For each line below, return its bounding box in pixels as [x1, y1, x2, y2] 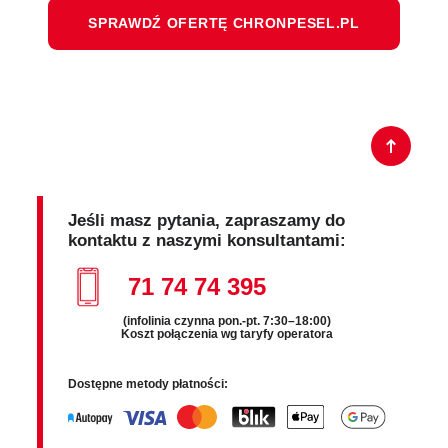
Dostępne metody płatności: [68, 377, 229, 392]
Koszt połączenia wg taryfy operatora [121, 327, 333, 342]
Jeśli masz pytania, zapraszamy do [68, 211, 346, 231]
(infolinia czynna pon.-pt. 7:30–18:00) [123, 314, 331, 329]
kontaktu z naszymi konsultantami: [68, 231, 347, 251]
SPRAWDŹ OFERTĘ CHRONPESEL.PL [88, 15, 360, 32]
